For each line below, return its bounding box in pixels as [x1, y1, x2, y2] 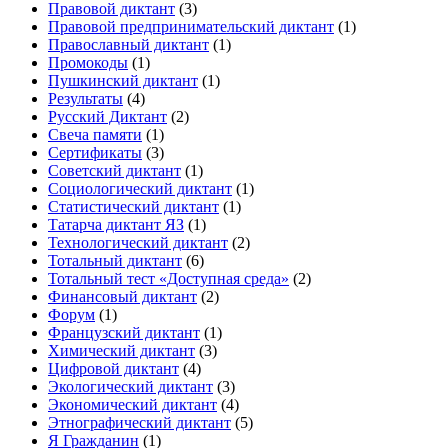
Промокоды [48, 54, 128, 72]
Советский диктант [48, 162, 181, 180]
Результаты [48, 90, 123, 108]
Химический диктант [48, 342, 195, 360]
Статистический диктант [48, 198, 219, 216]
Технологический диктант [48, 234, 228, 252]
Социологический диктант [48, 180, 232, 198]
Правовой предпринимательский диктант [48, 18, 334, 36]
